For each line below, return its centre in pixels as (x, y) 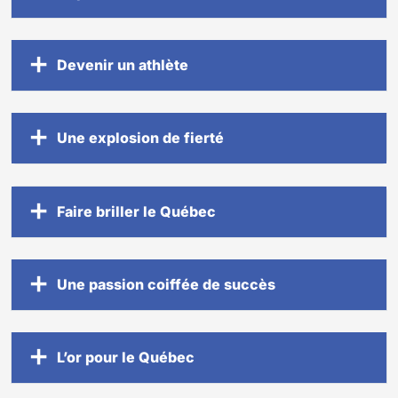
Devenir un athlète (123, 64)
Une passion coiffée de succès (166, 284)
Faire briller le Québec (136, 211)
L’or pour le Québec (126, 357)
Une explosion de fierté (140, 137)
